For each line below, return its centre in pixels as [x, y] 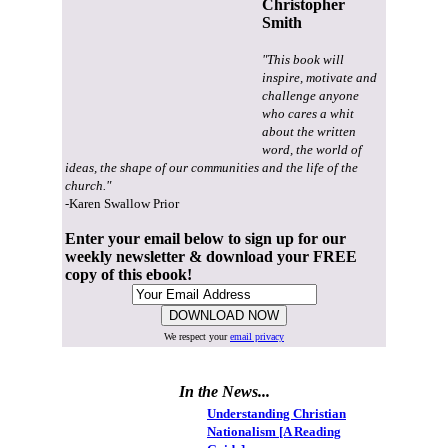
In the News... [224, 392]
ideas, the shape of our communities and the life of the [211, 168]
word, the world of [312, 150]
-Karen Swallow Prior [122, 204]
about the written [309, 132]
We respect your [197, 337]
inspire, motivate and [319, 78]
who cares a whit [308, 114]
